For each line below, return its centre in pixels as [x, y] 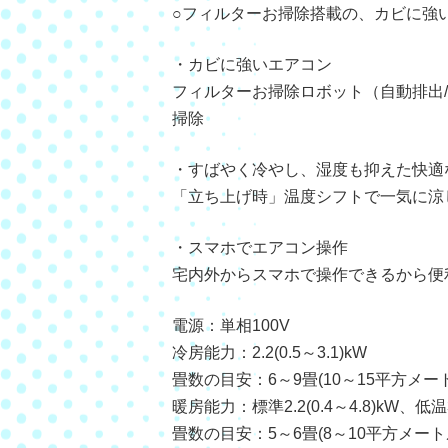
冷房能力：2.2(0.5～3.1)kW [269, 352]
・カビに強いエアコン [252, 64]
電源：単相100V [231, 325]
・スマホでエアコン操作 [260, 247]
